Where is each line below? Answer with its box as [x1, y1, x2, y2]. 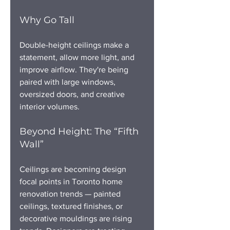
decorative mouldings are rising [20, 214, 134, 223]
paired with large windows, [20, 77, 118, 86]
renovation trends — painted [20, 189, 123, 198]
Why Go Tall [20, 14, 74, 26]
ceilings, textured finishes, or [20, 201, 125, 210]
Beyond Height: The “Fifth [20, 125, 141, 137]
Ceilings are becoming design [20, 164, 128, 174]
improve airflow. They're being [20, 65, 130, 74]
